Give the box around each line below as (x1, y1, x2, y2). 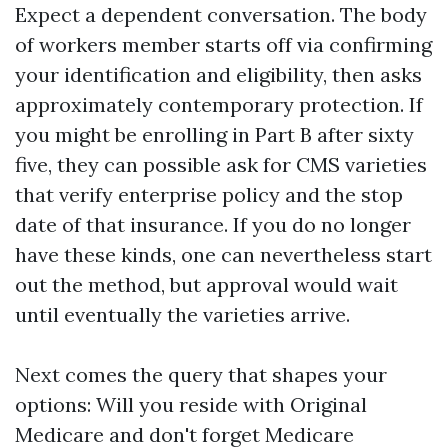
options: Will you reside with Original (15, 392, 367, 417)
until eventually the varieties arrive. (15, 302, 350, 327)
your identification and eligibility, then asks (15, 62, 422, 87)
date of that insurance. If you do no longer (15, 212, 411, 237)
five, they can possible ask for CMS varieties (15, 152, 427, 177)
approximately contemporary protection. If (15, 92, 423, 117)
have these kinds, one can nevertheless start (15, 242, 432, 267)
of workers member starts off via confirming (15, 32, 432, 57)
